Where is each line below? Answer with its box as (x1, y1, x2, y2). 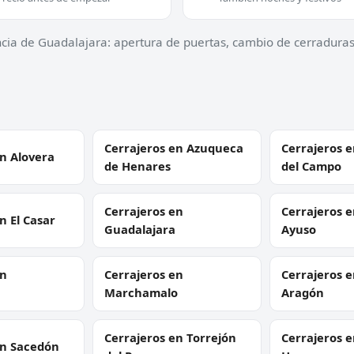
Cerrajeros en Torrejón (104, 329, 237, 345)
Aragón (281, 284, 324, 300)
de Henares (104, 157, 171, 174)
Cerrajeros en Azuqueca (104, 139, 244, 156)
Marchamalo (104, 284, 179, 300)
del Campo (281, 157, 341, 174)
